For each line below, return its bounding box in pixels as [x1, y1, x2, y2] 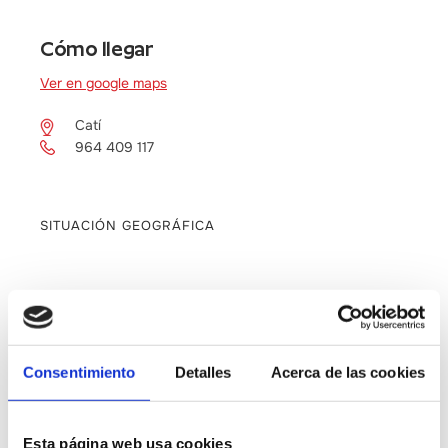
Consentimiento [23, 363, 136, 381]
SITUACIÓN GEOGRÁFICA [40, 216, 215, 234]
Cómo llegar [40, 37, 154, 60]
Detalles [174, 363, 232, 381]
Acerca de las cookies [270, 363, 425, 381]
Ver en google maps [40, 73, 167, 92]
